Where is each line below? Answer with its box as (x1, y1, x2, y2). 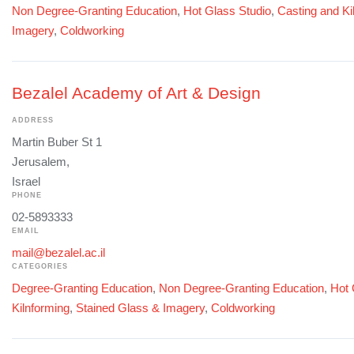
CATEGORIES (12, 262, 68, 270)
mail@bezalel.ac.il (12, 245, 105, 259)
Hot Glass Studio (183, 3, 271, 17)
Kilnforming (12, 300, 70, 314)
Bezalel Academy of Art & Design (12, 83, 261, 102)
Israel (12, 174, 40, 188)
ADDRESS (12, 115, 54, 124)
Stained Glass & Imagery (76, 300, 205, 314)
